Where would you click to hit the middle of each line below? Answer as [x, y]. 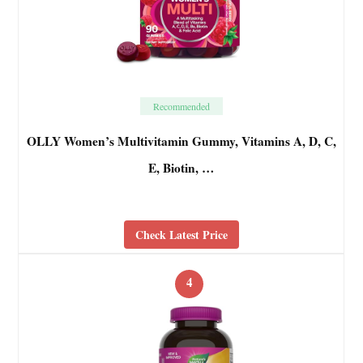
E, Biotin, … [181, 168]
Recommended [181, 107]
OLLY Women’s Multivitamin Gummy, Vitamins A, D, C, [181, 141]
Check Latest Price [181, 235]
